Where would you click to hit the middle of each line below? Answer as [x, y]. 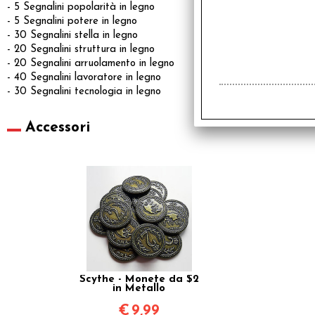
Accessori [58, 127]
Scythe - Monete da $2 [139, 279]
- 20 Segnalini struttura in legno [81, 49]
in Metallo [139, 288]
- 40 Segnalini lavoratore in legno [84, 77]
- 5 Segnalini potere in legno [72, 21]
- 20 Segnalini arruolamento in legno [91, 63]
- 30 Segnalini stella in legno [72, 35]
